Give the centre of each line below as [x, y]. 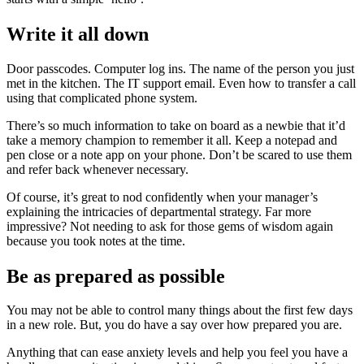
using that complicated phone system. [102, 97]
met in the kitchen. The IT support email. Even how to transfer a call [181, 83]
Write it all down [78, 34]
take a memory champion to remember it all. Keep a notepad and [172, 140]
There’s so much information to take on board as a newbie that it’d [176, 125]
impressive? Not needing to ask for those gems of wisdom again [170, 226]
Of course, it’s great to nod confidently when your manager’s [162, 197]
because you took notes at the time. [96, 240]
